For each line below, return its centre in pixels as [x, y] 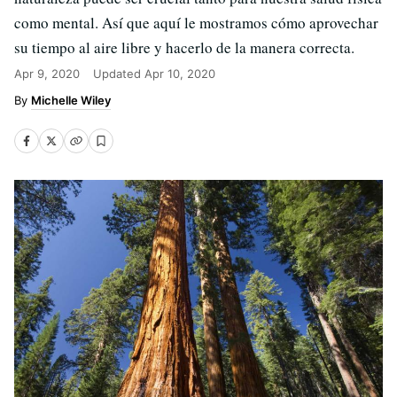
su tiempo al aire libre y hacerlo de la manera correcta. [184, 47]
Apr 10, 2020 [180, 74]
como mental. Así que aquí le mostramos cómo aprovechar [196, 23]
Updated [119, 74]
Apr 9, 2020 [47, 74]
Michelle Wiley [71, 100]
